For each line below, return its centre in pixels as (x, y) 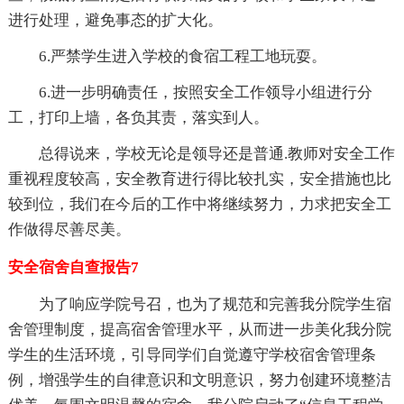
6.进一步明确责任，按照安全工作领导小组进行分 (205, 92)
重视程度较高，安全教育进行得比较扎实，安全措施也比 (199, 179)
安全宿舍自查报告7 (73, 267)
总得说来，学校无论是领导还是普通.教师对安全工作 (216, 153)
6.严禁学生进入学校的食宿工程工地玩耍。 (182, 56)
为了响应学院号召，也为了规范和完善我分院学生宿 (215, 304)
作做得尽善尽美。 (69, 229)
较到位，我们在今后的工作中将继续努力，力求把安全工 (199, 204)
